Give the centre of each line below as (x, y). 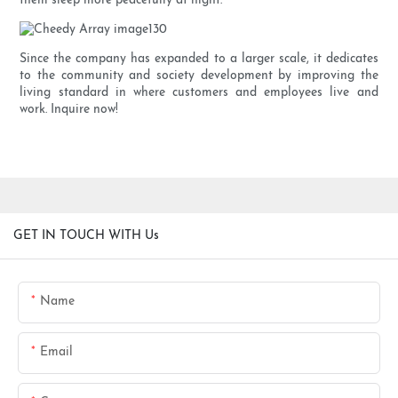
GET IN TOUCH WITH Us (86, 235)
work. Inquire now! (69, 110)
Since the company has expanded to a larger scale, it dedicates (199, 60)
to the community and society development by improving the (199, 76)
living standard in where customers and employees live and (199, 93)
